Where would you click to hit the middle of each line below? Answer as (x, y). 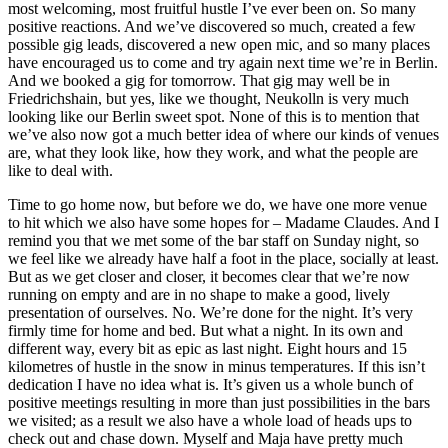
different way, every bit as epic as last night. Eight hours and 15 (207, 348)
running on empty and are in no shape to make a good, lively (199, 294)
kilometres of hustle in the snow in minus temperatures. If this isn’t (216, 366)
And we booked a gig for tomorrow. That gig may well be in (199, 80)
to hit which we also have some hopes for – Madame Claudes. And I (223, 222)
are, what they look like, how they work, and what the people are (213, 152)
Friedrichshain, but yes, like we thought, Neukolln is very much (208, 98)
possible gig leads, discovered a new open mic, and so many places (219, 44)
